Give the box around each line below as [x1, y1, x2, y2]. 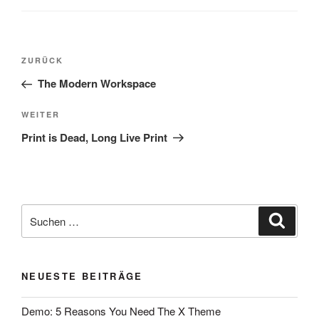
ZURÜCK [21, 55, 63, 66]
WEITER [21, 108, 60, 120]
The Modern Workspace [37, 75, 156, 92]
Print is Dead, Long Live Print [21, 129, 167, 145]
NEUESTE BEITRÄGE [21, 269, 143, 283]
